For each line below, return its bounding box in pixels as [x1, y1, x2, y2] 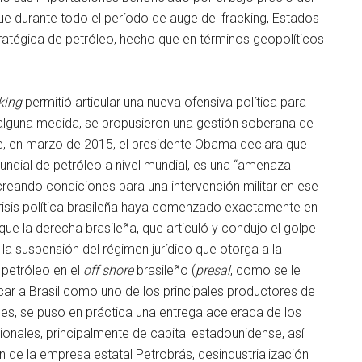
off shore [83, 262, 133, 278]
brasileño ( [133, 262, 196, 278]
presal [196, 262, 230, 278]
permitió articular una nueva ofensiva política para [22, 94, 306, 110]
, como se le [230, 262, 301, 278]
